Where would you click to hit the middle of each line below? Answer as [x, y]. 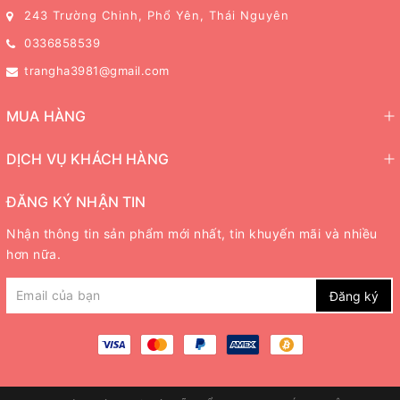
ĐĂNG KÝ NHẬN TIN [76, 202]
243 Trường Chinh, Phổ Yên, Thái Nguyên [157, 16]
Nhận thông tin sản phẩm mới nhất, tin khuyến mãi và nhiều [192, 234]
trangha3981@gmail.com [97, 71]
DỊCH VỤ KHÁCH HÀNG [87, 159]
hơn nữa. [33, 254]
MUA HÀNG [46, 117]
